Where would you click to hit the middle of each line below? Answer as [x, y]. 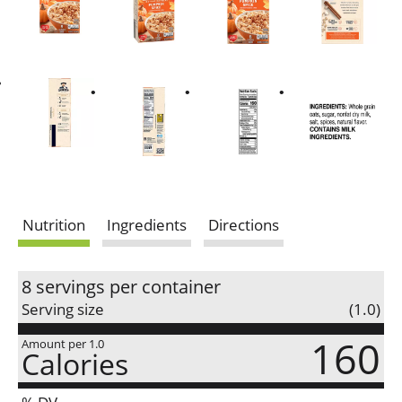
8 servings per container [121, 287]
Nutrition [54, 225]
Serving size [63, 309]
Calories [75, 364]
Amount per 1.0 [63, 344]
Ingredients [147, 225]
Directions [244, 225]
